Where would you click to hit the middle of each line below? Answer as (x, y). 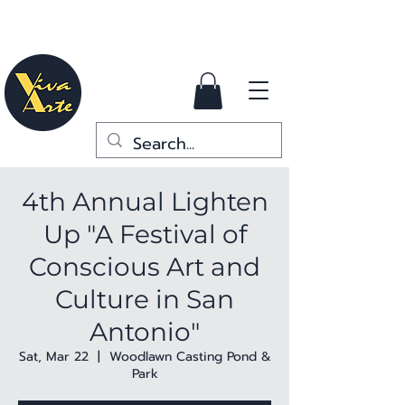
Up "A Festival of (145, 234)
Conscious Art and (145, 266)
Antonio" (145, 331)
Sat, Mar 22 (53, 356)
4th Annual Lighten (145, 201)
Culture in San (145, 299)
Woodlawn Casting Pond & (190, 356)
